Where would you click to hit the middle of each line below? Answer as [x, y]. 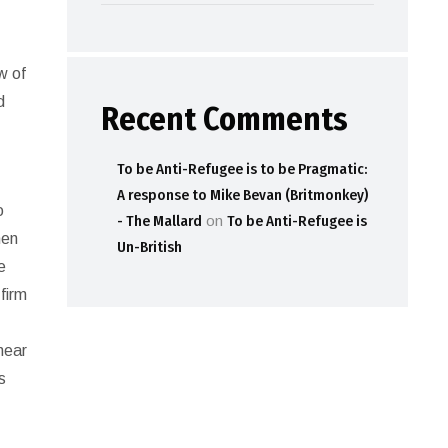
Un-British [149, 247]
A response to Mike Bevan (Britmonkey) [242, 195]
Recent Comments [224, 119]
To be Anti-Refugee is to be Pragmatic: [241, 169]
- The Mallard [159, 221]
